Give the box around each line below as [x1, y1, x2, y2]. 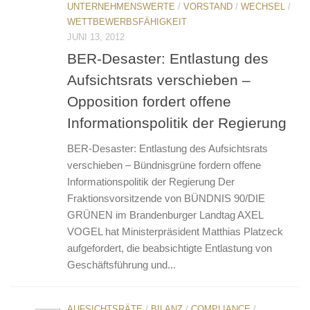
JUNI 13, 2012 [67, 31, 125, 42]
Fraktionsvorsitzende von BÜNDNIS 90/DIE [67, 192, 265, 204]
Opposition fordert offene [67, 93, 231, 109]
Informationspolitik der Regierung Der [67, 175, 235, 188]
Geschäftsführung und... [67, 258, 176, 271]
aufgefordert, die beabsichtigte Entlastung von [67, 241, 272, 254]
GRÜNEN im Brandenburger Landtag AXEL [67, 208, 263, 221]
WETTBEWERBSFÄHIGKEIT [67, 16, 187, 27]
